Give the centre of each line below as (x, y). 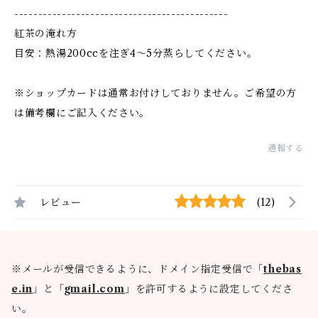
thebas (283, 269)
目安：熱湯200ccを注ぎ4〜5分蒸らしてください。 (136, 53)
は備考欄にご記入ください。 (82, 113)
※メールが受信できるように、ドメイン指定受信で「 (138, 269)
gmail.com (94, 289)
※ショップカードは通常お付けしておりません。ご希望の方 (155, 93)
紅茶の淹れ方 (46, 33)
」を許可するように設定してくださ (209, 289)
